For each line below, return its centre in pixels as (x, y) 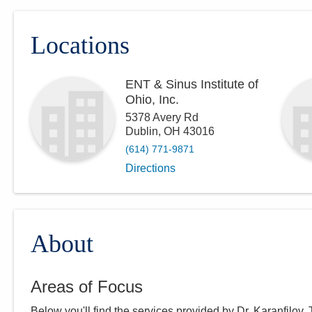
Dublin (142, 132)
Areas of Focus (87, 287)
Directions (150, 169)
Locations (80, 46)
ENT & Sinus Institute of (192, 85)
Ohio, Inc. (152, 100)
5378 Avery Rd (162, 118)
